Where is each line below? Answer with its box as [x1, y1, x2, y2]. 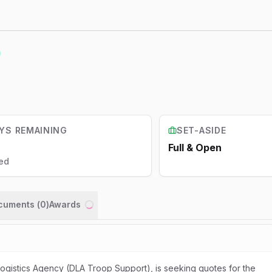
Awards [49, 199, 81, 209]
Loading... [89, 209, 131, 219]
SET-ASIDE [177, 125, 226, 135]
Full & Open [168, 141, 222, 154]
